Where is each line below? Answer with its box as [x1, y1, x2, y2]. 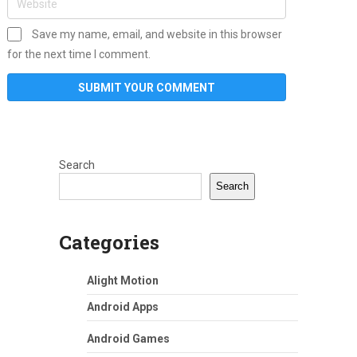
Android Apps [87, 300, 159, 313]
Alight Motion [87, 273, 159, 287]
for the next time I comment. [6, 47, 151, 61]
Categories [59, 229, 159, 255]
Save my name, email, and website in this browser [31, 27, 282, 41]
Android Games [87, 331, 170, 345]
